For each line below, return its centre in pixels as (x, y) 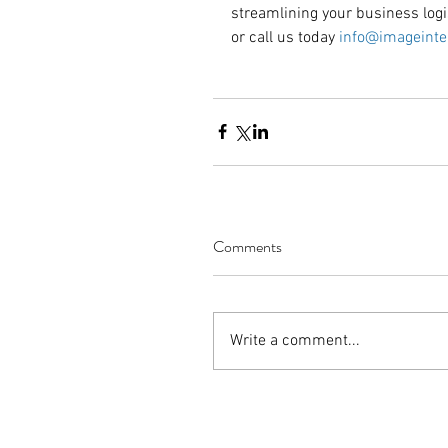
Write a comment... (295, 340)
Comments (247, 246)
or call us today (285, 37)
